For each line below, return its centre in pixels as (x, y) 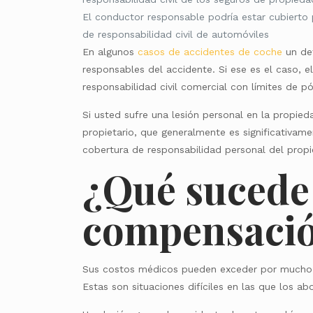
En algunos (110, 52)
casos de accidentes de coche (210, 52)
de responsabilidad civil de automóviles (178, 34)
